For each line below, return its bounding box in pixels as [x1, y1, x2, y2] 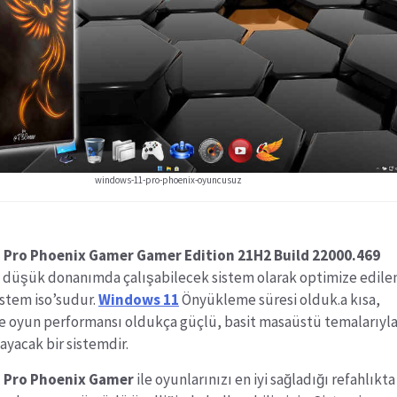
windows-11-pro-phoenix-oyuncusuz [95, 173, 243, 186]
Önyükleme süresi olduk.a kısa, [179, 289, 380, 309]
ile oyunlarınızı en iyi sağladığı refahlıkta [134, 369, 395, 389]
